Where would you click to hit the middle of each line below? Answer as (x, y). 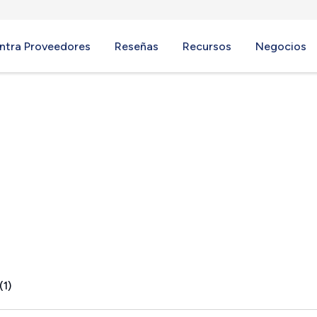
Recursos (207, 46)
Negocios (281, 46)
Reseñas (137, 46)
